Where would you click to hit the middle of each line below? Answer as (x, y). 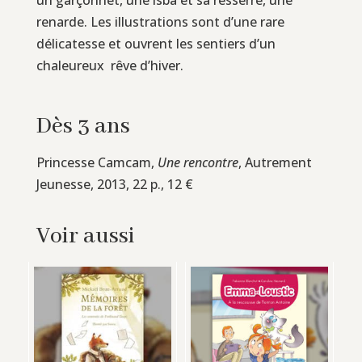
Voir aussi (85, 236)
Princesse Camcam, (97, 162)
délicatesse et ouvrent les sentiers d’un (156, 43)
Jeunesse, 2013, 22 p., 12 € (114, 184)
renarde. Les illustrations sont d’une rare (160, 21)
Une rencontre (198, 162)
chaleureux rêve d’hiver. (109, 65)
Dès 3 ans (83, 126)
